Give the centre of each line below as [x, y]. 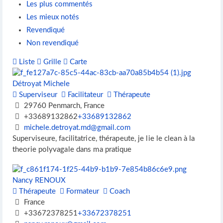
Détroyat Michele [41, 84]
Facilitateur [84, 95]
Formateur [82, 192]
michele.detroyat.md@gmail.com [77, 128]
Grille [51, 62]
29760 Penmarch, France [63, 106]
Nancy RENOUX [39, 181]
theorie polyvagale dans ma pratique [72, 150]
